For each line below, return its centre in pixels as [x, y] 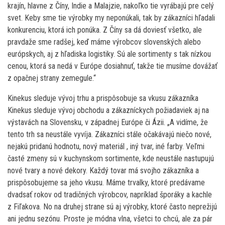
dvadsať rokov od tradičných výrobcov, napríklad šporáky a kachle [110, 194]
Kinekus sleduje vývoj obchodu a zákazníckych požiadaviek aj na [108, 110]
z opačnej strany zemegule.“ [52, 78]
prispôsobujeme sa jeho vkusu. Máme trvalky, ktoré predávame [106, 182]
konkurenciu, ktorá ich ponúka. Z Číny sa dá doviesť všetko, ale [105, 30]
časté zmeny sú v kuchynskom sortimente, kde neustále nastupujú [111, 158]
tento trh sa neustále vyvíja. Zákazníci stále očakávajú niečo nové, [109, 134]
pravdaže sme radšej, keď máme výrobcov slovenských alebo [104, 42]
